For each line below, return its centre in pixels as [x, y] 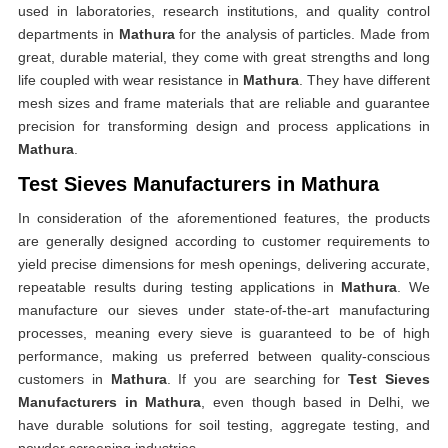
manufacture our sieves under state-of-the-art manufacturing [224, 310]
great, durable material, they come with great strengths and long [224, 57]
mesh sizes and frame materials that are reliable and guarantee [224, 103]
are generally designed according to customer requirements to [224, 241]
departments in [68, 34]
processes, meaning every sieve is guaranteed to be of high [224, 333]
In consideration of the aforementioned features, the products [224, 218]
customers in [64, 379]
